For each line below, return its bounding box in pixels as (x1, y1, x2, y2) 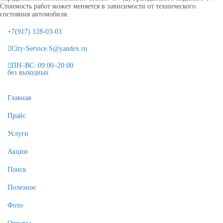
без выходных (7, 68, 49, 76)
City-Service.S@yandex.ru (11, 44, 87, 52)
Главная (7, 94, 31, 102)
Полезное (7, 183, 36, 191)
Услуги (7, 129, 28, 137)
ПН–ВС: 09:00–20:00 (11, 61, 73, 69)
